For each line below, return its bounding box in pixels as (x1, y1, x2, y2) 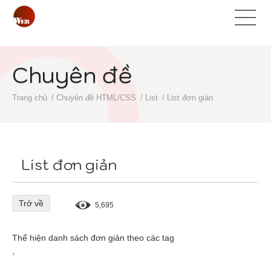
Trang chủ (12, 93, 47, 102)
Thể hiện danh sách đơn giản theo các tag (12, 233, 174, 243)
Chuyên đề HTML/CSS (56, 93, 136, 102)
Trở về (19, 198, 44, 208)
